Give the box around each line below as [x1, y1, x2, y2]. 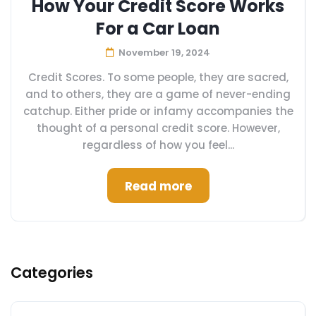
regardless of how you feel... [82, 138, 234, 152]
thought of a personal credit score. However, [36, 121, 280, 135]
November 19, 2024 [119, 46, 210, 59]
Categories [11, 262, 93, 283]
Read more [124, 178, 192, 195]
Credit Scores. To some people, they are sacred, [28, 70, 288, 85]
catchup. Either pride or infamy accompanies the [23, 104, 293, 119]
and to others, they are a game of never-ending [25, 87, 291, 102]
